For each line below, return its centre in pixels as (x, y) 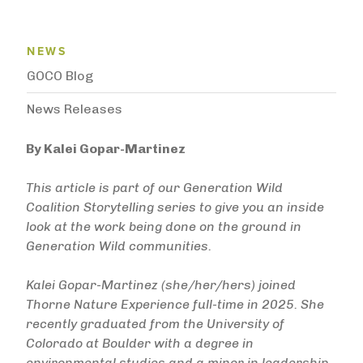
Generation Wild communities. (119, 246)
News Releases (75, 109)
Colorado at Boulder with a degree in (140, 343)
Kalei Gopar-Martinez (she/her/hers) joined (161, 285)
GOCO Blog (60, 76)
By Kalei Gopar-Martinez (106, 149)
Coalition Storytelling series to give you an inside (175, 207)
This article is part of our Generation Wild (154, 188)
